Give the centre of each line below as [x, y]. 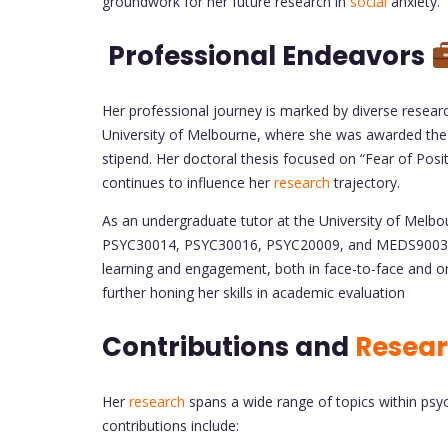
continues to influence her [188, 182]
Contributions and [228, 347]
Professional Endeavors [266, 56]
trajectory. [365, 182]
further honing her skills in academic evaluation [253, 292]
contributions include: [170, 425]
